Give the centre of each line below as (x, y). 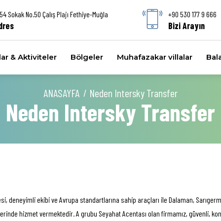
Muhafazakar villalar (155, 57)
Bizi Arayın (186, 26)
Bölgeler (87, 57)
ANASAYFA (61, 93)
